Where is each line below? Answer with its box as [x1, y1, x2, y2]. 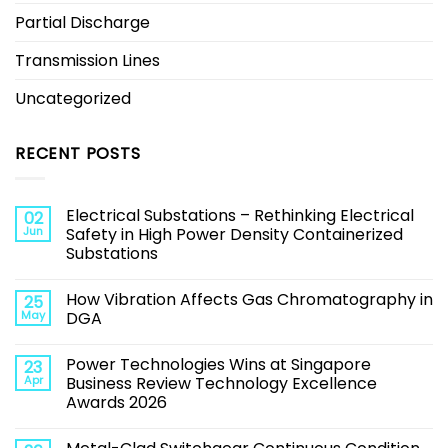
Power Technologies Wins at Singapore [66, 352, 371, 376]
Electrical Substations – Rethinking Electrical [66, 203, 414, 227]
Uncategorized [15, 87, 131, 111]
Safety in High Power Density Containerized [66, 222, 403, 246]
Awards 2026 [66, 390, 167, 414]
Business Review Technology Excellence [66, 371, 377, 395]
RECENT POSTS [15, 142, 141, 166]
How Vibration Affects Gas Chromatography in [66, 287, 433, 311]
